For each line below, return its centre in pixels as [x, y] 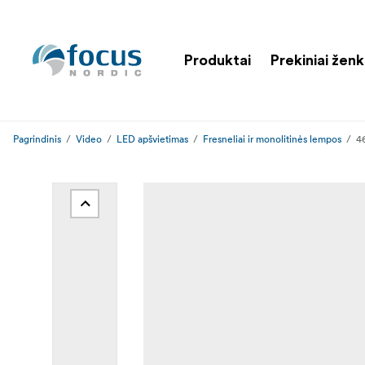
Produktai [218, 60]
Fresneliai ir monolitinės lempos [272, 139]
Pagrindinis [37, 139]
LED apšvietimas [152, 139]
